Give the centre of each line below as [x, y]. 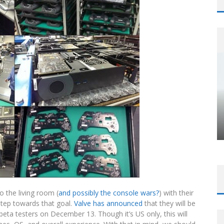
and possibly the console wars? [109, 193]
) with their [176, 193]
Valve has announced [108, 203]
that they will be [169, 203]
